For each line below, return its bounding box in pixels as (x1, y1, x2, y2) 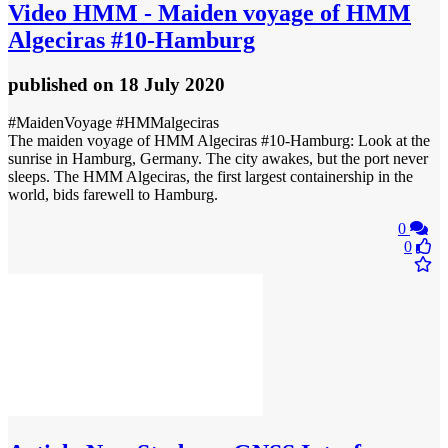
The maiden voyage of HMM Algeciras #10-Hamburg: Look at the (8, 132, 430, 150)
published (8, 73, 93, 95)
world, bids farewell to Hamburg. (8, 186, 218, 204)
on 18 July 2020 (93, 73, 225, 95)
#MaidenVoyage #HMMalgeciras (8, 114, 219, 132)
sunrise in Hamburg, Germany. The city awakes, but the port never (8, 150, 428, 168)
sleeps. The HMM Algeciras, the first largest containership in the (8, 168, 413, 186)
